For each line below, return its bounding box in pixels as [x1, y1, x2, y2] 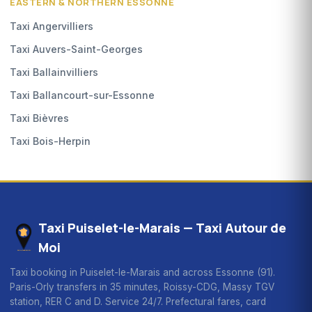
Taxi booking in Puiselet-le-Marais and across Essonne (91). [10, 266, 275, 278]
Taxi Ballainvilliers [10, 65, 98, 78]
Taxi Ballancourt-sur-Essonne [10, 88, 155, 101]
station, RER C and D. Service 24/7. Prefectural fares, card [10, 295, 266, 307]
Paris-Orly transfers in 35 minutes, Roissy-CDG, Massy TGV [10, 281, 274, 292]
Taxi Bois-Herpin [10, 134, 91, 147]
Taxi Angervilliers [10, 19, 93, 32]
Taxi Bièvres [10, 111, 69, 124]
